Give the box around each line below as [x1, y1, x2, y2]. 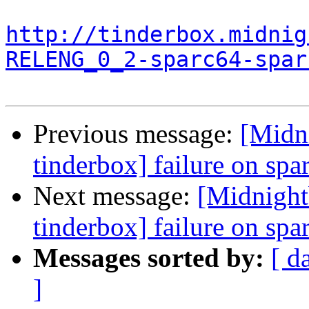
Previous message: [33, 119, 240, 149]
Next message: [33, 181, 197, 211]
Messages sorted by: [33, 243, 264, 273]
